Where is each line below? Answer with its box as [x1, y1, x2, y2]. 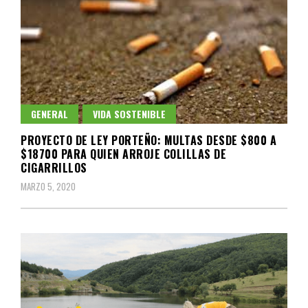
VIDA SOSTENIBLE [93, 107, 166, 122]
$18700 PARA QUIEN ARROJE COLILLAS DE [21, 146, 226, 163]
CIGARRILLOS [21, 159, 87, 177]
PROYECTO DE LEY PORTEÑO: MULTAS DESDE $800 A [21, 132, 276, 149]
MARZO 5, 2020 [21, 179, 76, 194]
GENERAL [31, 107, 68, 122]
